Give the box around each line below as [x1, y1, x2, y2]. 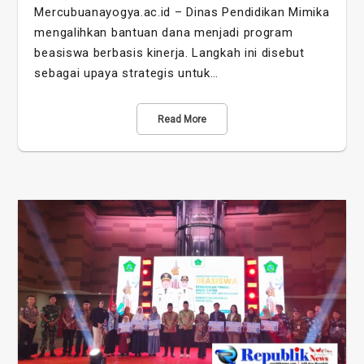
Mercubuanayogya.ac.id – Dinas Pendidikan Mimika [34, 5, 330, 20]
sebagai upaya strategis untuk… [34, 66, 219, 81]
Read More [158, 114, 206, 126]
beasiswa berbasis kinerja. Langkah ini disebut [34, 45, 305, 61]
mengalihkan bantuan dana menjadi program [34, 25, 293, 41]
